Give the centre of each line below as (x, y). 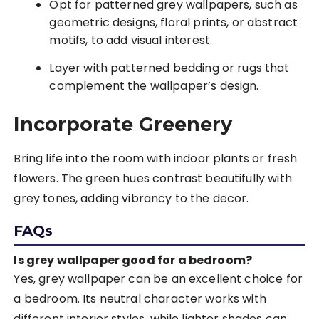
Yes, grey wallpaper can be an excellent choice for (158, 279)
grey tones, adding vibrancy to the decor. (131, 199)
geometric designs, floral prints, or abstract (174, 23)
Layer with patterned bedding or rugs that (169, 68)
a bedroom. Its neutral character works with (140, 299)
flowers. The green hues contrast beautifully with (153, 179)
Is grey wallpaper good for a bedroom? (133, 261)
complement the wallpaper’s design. (154, 86)
